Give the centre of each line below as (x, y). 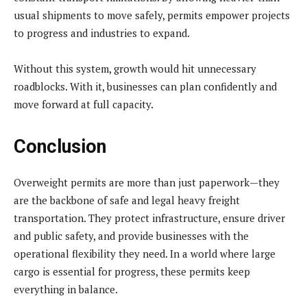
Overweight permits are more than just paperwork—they (147, 182)
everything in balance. (66, 289)
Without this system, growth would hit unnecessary (135, 68)
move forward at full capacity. (84, 104)
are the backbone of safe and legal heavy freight (127, 200)
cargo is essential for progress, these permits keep (132, 271)
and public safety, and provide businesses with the (131, 235)
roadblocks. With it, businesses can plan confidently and (145, 86)
